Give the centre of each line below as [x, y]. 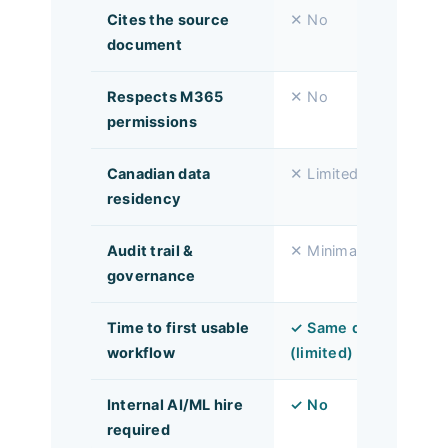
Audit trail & [150, 250]
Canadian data [158, 173]
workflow [141, 352]
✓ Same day [333, 327]
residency [144, 198]
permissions [151, 121]
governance [151, 275]
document [144, 44]
